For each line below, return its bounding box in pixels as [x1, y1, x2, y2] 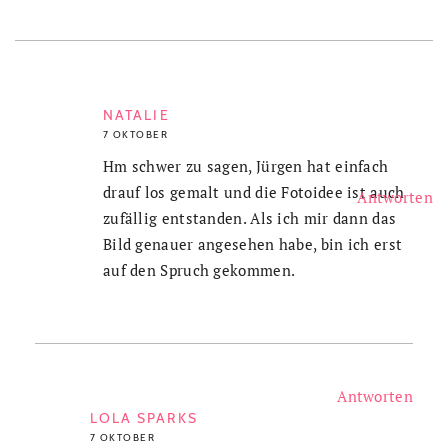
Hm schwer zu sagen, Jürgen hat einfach [102, 155, 389, 176]
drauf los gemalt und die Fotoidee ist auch [102, 181, 405, 202]
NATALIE [102, 105, 170, 124]
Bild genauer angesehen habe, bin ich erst [102, 233, 403, 254]
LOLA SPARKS [89, 408, 198, 427]
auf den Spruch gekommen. [102, 259, 296, 280]
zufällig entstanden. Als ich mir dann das [102, 207, 397, 228]
